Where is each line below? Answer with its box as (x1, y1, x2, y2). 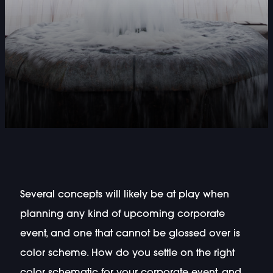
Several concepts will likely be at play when (19, 190, 229, 200)
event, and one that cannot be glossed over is (19, 229, 240, 239)
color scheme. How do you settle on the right (19, 248, 235, 258)
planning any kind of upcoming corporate (19, 209, 225, 219)
